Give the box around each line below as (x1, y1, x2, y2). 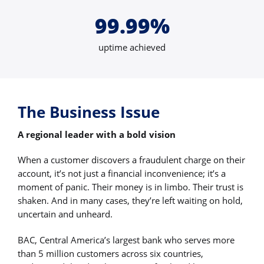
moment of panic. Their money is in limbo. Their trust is (18, 181, 243, 193)
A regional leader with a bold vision (18, 128, 176, 141)
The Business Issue (18, 101, 160, 123)
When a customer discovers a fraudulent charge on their (18, 154, 245, 166)
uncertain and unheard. (18, 208, 113, 220)
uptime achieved (98, 41, 166, 54)
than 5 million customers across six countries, (18, 247, 203, 259)
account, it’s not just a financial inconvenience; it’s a (18, 167, 226, 180)
